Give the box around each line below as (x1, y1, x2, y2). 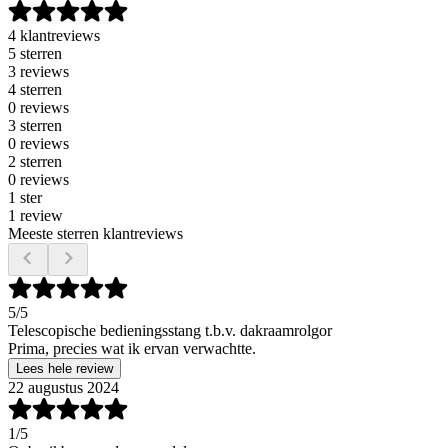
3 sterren (8, 116, 62, 134)
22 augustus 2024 (8, 378, 119, 396)
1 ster (8, 188, 42, 206)
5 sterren (8, 44, 62, 62)
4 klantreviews (8, 26, 100, 44)
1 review (8, 206, 63, 224)
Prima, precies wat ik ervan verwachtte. (8, 339, 256, 357)
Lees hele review (16, 360, 113, 376)
